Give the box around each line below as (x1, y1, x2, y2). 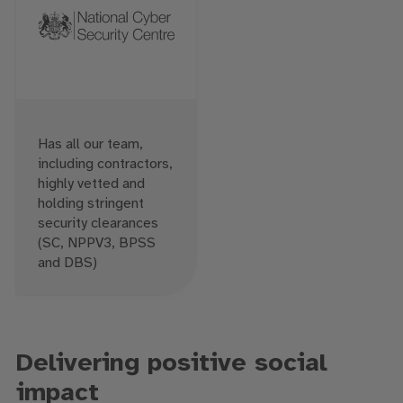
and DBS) (37, 255, 97, 272)
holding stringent (37, 196, 144, 212)
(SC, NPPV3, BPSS (37, 236, 156, 252)
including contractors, (37, 157, 173, 173)
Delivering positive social (15, 351, 327, 378)
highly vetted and (37, 176, 145, 193)
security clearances (37, 216, 158, 232)
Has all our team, (37, 137, 143, 153)
